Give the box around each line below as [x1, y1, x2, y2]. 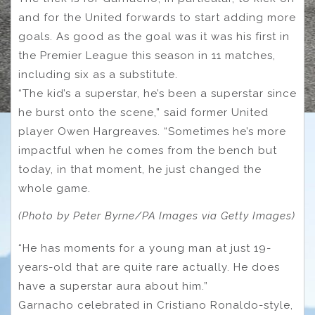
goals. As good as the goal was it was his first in [18, 30, 290, 43]
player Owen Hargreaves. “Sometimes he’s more [18, 124, 286, 138]
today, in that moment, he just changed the [18, 162, 262, 176]
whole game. [18, 181, 91, 195]
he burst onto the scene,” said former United [18, 105, 269, 119]
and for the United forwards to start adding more [18, 11, 296, 24]
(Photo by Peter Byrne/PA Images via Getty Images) [18, 209, 295, 222]
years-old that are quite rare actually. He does [18, 261, 280, 274]
